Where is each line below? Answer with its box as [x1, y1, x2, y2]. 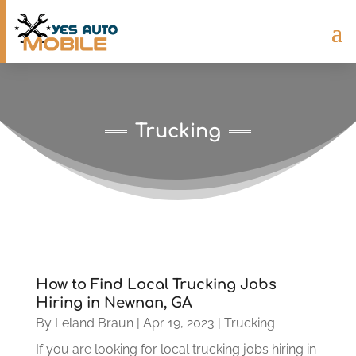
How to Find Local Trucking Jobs [35, 276, 277, 292]
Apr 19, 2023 [142, 315, 215, 331]
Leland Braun [54, 315, 133, 331]
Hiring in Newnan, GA [35, 294, 192, 311]
